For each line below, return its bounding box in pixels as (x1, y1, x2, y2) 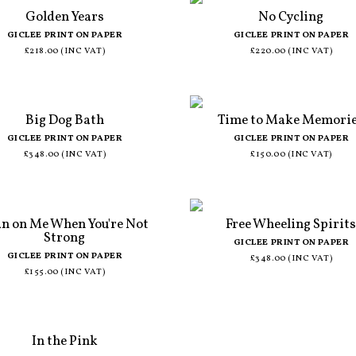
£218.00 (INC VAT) (24, 44, 106, 57)
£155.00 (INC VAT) (24, 265, 106, 278)
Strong (44, 228, 86, 247)
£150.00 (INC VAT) (250, 149, 332, 161)
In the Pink (31, 332, 98, 351)
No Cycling (258, 7, 324, 26)
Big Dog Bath (25, 111, 104, 130)
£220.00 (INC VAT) (250, 44, 333, 57)
